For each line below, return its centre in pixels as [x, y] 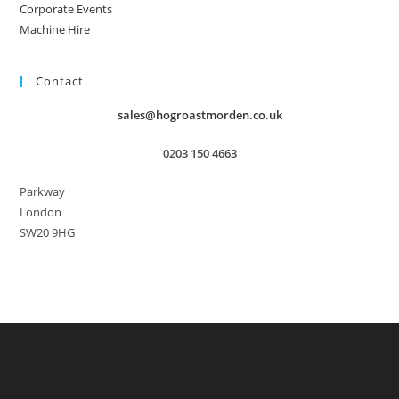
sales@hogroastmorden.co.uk [199, 115]
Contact [60, 81]
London [41, 212]
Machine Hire [55, 29]
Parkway [43, 191]
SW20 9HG [48, 232]
